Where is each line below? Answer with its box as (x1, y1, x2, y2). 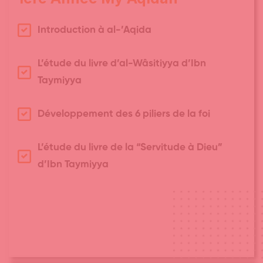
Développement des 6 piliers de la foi (37, 109, 210, 120)
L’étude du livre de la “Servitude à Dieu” (37, 143, 222, 153)
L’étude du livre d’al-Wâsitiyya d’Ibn (37, 59, 206, 69)
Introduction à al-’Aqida (37, 25, 151, 36)
